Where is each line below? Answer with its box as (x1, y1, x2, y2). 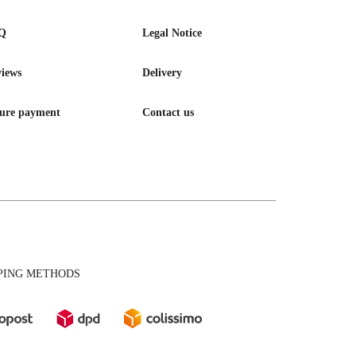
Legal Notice (142, 26, 203, 39)
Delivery (142, 66, 183, 79)
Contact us (142, 106, 195, 118)
